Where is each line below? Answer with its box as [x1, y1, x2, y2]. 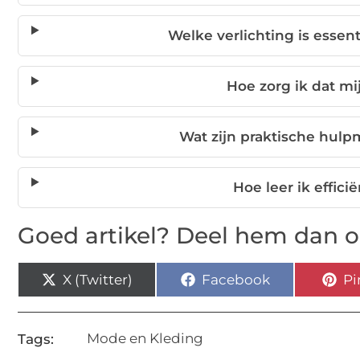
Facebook [201, 271, 270, 288]
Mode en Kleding [87, 330, 203, 346]
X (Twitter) [62, 271, 133, 288]
